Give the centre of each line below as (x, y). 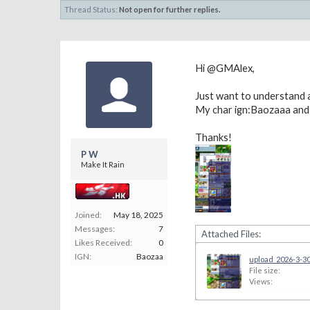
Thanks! (213, 137)
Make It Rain (103, 164)
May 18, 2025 (138, 215)
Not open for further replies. (170, 9)
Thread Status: (91, 9)
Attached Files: (231, 234)
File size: (265, 270)
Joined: (88, 215)
